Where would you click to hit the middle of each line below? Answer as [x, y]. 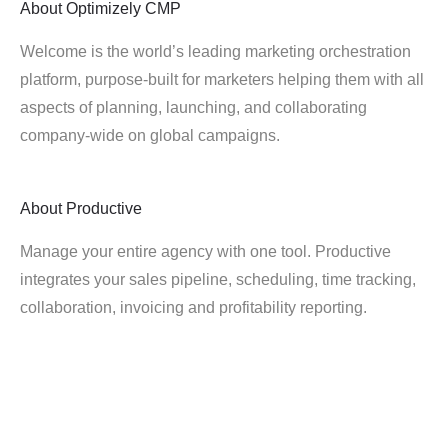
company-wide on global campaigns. [150, 135]
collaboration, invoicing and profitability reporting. [193, 307]
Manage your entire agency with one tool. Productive [205, 251]
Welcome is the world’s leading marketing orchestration [215, 51]
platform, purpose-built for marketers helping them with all [222, 79]
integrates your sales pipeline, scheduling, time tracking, [218, 279]
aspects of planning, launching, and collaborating [193, 107]
